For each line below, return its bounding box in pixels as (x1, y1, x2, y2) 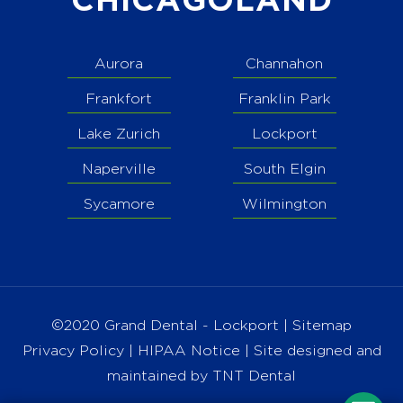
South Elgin (243, 163, 326, 176)
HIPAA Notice (137, 345, 245, 358)
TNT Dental (212, 370, 296, 383)
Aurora (94, 58, 143, 71)
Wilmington (242, 198, 327, 211)
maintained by (107, 370, 212, 383)
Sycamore (83, 198, 155, 211)
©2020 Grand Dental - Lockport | (51, 319, 292, 333)
